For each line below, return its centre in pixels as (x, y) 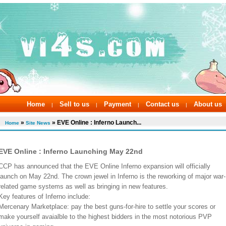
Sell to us (74, 104)
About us (208, 104)
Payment (118, 104)
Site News (38, 123)
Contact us (162, 104)
